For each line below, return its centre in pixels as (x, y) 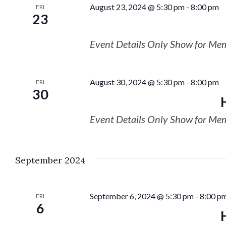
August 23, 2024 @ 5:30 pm (137, 7)
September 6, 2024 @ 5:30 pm (142, 196)
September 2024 (50, 160)
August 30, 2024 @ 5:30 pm (137, 82)
